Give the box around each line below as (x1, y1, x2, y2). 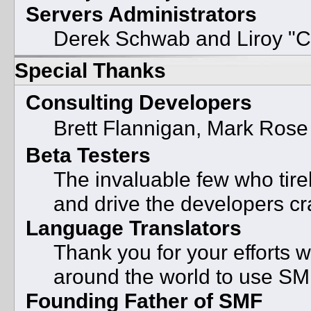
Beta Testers (25, 142, 151, 167)
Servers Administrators (25, 1, 257, 26)
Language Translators (25, 215, 242, 239)
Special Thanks (15, 58, 166, 82)
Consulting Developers (25, 90, 252, 114)
